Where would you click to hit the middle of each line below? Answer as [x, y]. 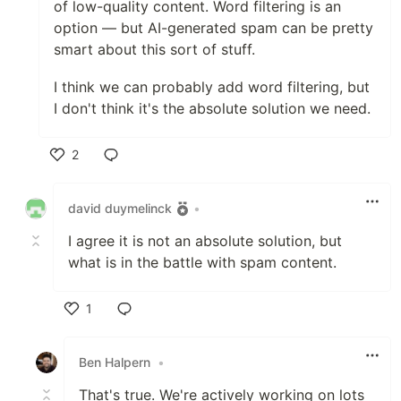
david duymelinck [120, 209]
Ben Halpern [115, 363]
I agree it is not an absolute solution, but [205, 240]
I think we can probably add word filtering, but [212, 86]
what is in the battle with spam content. [202, 262]
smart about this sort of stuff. [154, 49]
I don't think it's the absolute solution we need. [212, 108]
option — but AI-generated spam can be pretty [213, 27]
